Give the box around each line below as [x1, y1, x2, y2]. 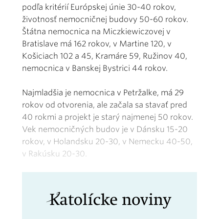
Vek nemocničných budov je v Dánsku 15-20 [22, 124, 188, 134]
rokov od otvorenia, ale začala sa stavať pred [22, 100, 187, 109]
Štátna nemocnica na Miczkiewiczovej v [22, 26, 171, 36]
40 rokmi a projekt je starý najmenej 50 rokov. [22, 112, 193, 122]
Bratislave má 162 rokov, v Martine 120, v [22, 39, 172, 48]
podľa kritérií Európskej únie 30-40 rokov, [22, 2, 176, 12]
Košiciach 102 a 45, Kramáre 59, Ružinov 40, [22, 51, 187, 61]
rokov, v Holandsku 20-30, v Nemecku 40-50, [22, 136, 193, 146]
